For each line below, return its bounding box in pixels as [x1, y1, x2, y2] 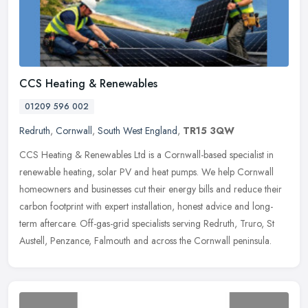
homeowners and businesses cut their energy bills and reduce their [19, 181, 282, 196]
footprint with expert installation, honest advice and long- [50, 199, 273, 213]
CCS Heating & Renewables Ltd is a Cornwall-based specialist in [19, 147, 274, 162]
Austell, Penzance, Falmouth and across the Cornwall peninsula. [19, 233, 272, 247]
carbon [19, 199, 47, 213]
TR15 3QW [183, 123, 234, 137]
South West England [98, 123, 177, 137]
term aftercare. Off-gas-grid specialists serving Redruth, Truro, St [19, 216, 274, 230]
